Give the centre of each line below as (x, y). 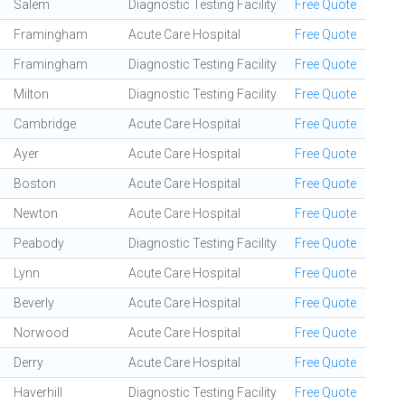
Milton (31, 94)
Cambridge (45, 124)
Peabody (39, 243)
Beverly (34, 303)
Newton (36, 213)
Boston (35, 184)
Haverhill (38, 392)
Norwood (41, 333)
